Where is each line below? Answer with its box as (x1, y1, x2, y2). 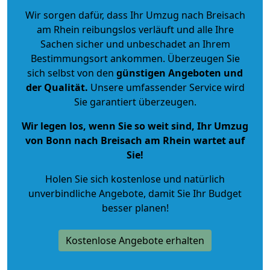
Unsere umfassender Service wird (87, 80, 245, 94)
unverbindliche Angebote (28, 186, 143, 200)
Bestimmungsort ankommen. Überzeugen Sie (30, 51, 240, 65)
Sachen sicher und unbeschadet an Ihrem (40, 37, 230, 51)
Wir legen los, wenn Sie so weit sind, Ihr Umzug (22, 119, 248, 133)
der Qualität (25, 80, 85, 94)
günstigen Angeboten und (114, 66, 243, 80)
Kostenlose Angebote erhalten (66, 233, 204, 247)
